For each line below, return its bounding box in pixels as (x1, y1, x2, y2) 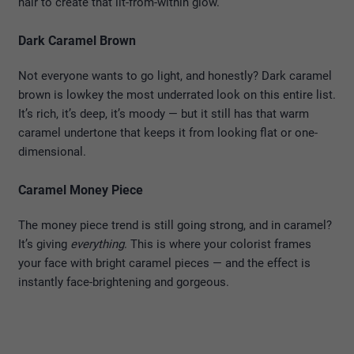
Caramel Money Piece (18, 183, 143, 198)
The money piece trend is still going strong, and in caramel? (18, 218, 332, 232)
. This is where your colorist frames (124, 237, 311, 251)
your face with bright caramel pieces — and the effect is (18, 256, 311, 270)
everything (70, 237, 124, 251)
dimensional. (18, 145, 86, 159)
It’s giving (18, 237, 70, 251)
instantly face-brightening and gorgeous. (18, 275, 229, 289)
